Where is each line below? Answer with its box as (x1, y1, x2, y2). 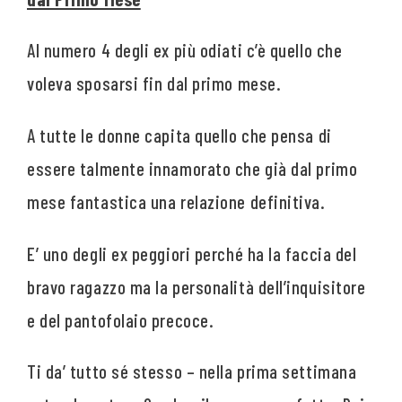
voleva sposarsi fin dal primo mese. (27, 72, 282, 95)
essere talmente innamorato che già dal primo (27, 156, 358, 179)
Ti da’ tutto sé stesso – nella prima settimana (27, 360, 357, 383)
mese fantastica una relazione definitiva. (27, 189, 326, 213)
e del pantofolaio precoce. (27, 308, 214, 331)
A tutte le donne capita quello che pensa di (27, 123, 332, 146)
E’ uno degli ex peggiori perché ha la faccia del (27, 241, 357, 265)
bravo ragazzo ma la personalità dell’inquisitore (27, 275, 366, 298)
